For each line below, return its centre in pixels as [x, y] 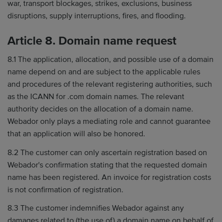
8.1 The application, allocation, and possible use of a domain [111, 59]
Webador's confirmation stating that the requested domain [107, 165]
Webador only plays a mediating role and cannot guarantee [109, 121]
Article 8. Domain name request [92, 41]
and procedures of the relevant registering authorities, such [110, 84]
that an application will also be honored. [76, 134]
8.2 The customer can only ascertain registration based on [107, 152]
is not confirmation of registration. [65, 190]
